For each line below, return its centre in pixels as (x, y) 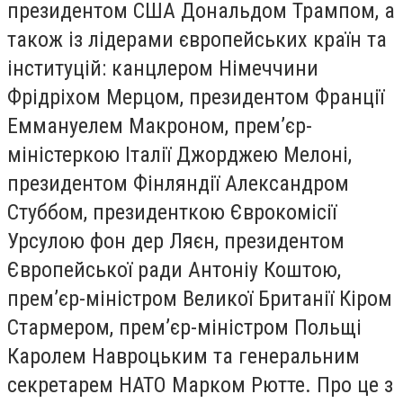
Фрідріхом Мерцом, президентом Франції (196, 97)
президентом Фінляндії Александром (178, 183)
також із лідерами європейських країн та (197, 39)
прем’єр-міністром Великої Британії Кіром (200, 298)
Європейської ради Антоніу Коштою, (174, 269)
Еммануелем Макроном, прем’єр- (160, 125)
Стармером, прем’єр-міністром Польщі (184, 327)
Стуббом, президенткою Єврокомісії (172, 212)
